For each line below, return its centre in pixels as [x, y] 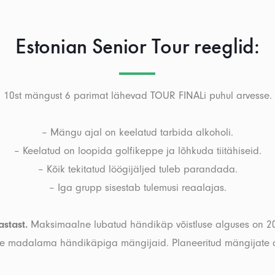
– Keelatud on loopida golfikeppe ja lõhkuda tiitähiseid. [137, 151]
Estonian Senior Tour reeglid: [137, 46]
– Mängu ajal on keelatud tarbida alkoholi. [137, 132]
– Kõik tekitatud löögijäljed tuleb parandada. [137, 169]
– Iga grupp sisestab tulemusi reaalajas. [137, 188]
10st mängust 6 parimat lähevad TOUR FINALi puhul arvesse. [137, 95]
